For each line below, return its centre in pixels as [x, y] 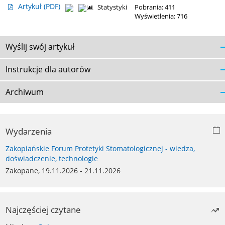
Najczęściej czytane [43, 210]
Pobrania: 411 [155, 8]
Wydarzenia [29, 132]
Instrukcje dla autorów [48, 70]
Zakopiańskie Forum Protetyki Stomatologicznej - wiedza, [100, 149]
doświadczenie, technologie [52, 159]
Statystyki [112, 8]
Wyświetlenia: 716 [161, 17]
